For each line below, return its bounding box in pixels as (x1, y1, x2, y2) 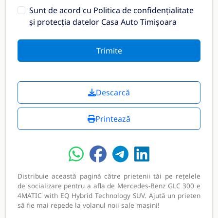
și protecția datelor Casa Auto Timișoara (29, 17, 177, 27)
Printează (95, 113, 130, 124)
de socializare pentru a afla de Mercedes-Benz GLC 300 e (18, 181, 200, 190)
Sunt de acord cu (29, 5, 93, 16)
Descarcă (96, 87, 130, 98)
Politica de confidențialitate (93, 5, 194, 16)
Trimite (96, 45, 122, 56)
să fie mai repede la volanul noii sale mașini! (18, 200, 160, 210)
